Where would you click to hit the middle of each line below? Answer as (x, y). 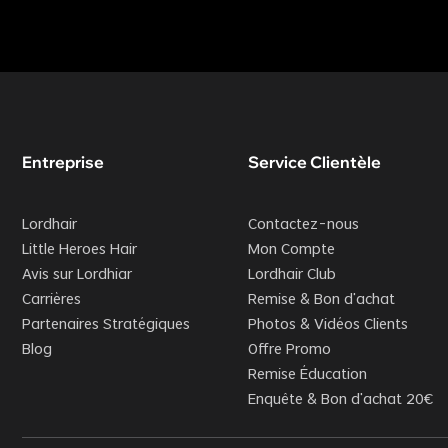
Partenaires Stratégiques (106, 325)
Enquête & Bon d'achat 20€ (340, 400)
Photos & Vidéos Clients (327, 325)
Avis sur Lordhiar (77, 275)
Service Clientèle (314, 162)
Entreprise (63, 162)
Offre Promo (289, 350)
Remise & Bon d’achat (321, 300)
